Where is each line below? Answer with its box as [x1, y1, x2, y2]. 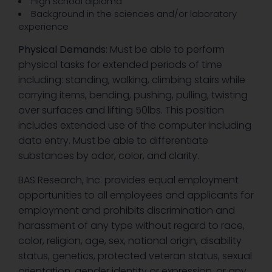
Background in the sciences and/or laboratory [31, 7, 237, 20]
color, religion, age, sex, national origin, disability [18, 233, 242, 248]
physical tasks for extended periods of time [18, 57, 222, 72]
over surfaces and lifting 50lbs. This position [18, 103, 224, 117]
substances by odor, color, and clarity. [18, 148, 199, 163]
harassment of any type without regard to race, [18, 218, 245, 233]
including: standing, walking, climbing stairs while [18, 72, 245, 87]
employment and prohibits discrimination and [18, 203, 235, 217]
